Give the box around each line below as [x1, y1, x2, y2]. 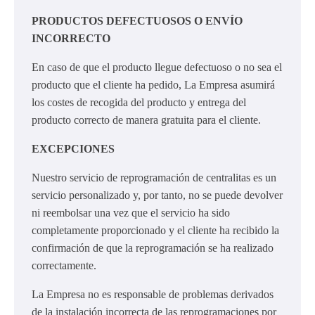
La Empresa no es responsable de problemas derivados [32, 288, 274, 300]
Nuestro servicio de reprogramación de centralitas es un [32, 171, 276, 184]
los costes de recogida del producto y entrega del [32, 96, 246, 108]
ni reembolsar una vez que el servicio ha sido [32, 206, 230, 219]
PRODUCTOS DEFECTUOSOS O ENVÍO [32, 14, 243, 27]
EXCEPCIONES [32, 142, 115, 155]
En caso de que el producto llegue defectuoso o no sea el [32, 60, 282, 73]
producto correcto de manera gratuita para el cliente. [32, 113, 261, 126]
